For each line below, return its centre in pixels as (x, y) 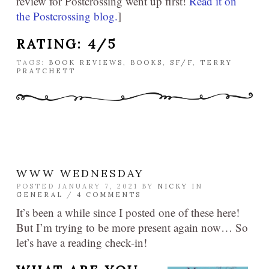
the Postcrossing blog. (67, 16)
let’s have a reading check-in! (82, 243)
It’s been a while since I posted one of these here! (128, 213)
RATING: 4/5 (66, 44)
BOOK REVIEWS (86, 63)
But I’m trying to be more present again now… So (132, 228)
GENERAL (40, 195)
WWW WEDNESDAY (80, 174)
